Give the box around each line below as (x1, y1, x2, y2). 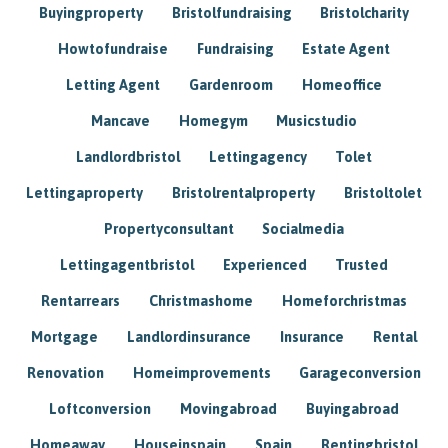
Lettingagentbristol (59, 256, 194, 273)
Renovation (26, 364, 104, 381)
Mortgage (31, 328, 99, 345)
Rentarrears (41, 292, 121, 309)
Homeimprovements (132, 364, 271, 381)
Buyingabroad (305, 400, 399, 417)
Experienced (222, 256, 307, 273)
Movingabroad (180, 400, 277, 417)
